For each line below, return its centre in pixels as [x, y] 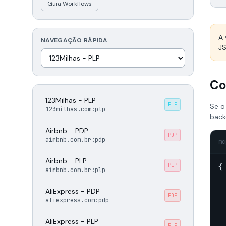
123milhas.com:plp [75, 109]
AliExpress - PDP [73, 191]
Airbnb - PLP [66, 161]
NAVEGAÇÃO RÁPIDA [74, 40]
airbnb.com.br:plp [75, 170]
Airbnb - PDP [67, 131]
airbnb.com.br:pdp [75, 140]
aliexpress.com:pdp [77, 200]
